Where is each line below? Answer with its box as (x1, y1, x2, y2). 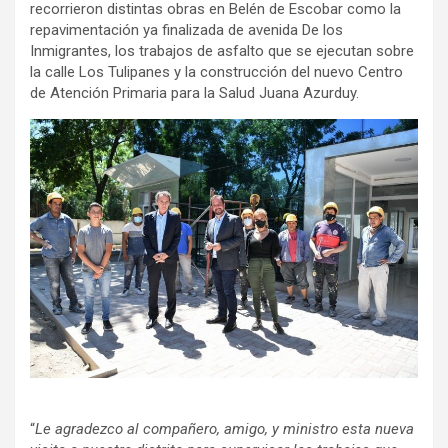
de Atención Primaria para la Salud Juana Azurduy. (30, 83, 363, 102)
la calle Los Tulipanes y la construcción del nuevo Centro (30, 62, 403, 81)
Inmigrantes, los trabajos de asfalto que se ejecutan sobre (30, 41, 414, 60)
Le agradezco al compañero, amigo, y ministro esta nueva (35, 419, 414, 438)
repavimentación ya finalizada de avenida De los (30, 20, 343, 39)
